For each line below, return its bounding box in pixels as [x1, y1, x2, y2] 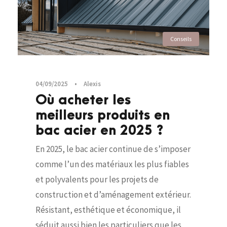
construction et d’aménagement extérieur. [35, 189, 191, 201]
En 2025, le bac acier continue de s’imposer [35, 143, 191, 155]
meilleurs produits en [35, 108, 170, 124]
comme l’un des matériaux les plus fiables [35, 159, 189, 170]
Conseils [170, 35, 192, 43]
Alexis [84, 80, 101, 89]
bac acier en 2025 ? [35, 123, 164, 139]
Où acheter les [35, 93, 131, 108]
